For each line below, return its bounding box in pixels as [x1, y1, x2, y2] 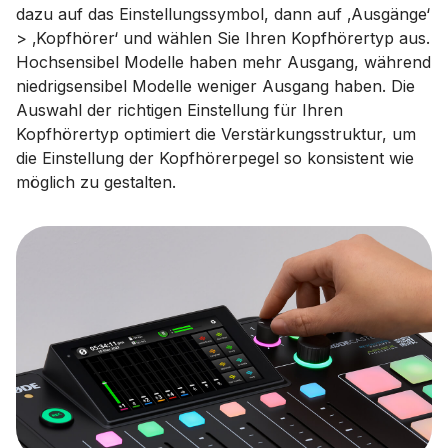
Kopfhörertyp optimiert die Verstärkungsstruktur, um [16, 124, 416, 144]
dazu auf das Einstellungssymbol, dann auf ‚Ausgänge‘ [16, 4, 430, 24]
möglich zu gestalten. [16, 172, 176, 192]
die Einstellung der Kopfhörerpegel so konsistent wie [16, 148, 414, 168]
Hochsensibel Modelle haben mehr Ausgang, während [16, 52, 431, 72]
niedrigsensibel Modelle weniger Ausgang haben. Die [16, 76, 415, 96]
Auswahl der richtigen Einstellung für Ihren [16, 100, 343, 120]
